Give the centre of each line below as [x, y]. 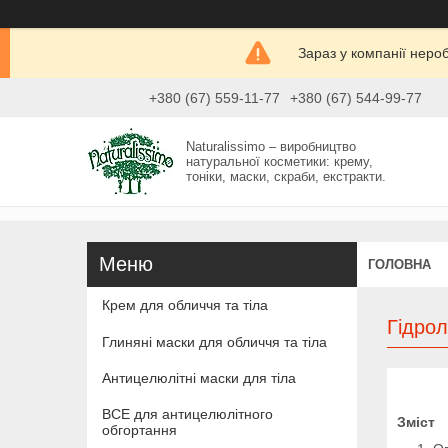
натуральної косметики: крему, [280, 161]
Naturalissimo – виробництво [271, 146]
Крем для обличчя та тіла [185, 305]
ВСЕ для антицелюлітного [187, 414]
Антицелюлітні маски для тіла [199, 377]
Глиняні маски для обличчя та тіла [214, 341]
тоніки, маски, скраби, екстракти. [286, 176]
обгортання [139, 430]
